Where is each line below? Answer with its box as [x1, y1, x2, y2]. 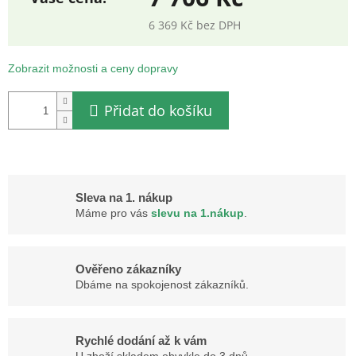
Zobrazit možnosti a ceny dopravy [8, 62, 178, 75]
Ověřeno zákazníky [75, 261, 181, 276]
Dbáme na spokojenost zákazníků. [75, 277, 249, 291]
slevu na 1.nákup [151, 206, 244, 219]
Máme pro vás [75, 206, 151, 219]
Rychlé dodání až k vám [75, 333, 207, 347]
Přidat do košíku [104, 101, 212, 121]
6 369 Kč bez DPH [148, 17, 241, 33]
